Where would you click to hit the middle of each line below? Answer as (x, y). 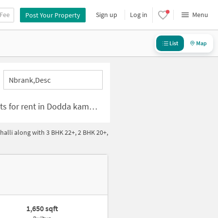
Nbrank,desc (30, 80)
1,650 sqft (42, 208)
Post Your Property (53, 15)
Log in (139, 15)
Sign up (107, 15)
